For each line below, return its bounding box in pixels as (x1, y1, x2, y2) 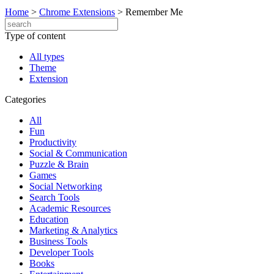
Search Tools (29, 192, 80, 202)
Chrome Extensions (39, 7, 115, 17)
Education (29, 214, 68, 224)
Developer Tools (29, 247, 94, 257)
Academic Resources (29, 203, 111, 213)
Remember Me (125, 7, 183, 17)
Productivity (29, 137, 76, 147)
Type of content (5, 31, 65, 41)
